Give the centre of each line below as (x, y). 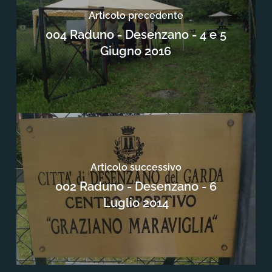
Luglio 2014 (136, 202)
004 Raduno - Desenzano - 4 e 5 (136, 34)
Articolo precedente (136, 15)
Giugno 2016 (136, 51)
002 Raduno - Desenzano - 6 (136, 186)
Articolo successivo (136, 167)
